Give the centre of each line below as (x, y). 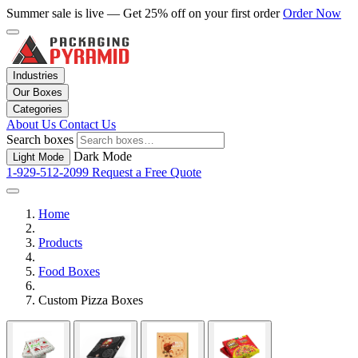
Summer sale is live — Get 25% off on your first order (145, 13)
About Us (33, 124)
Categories (38, 109)
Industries (36, 76)
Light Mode (38, 157)
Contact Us (88, 124)
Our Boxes (38, 92)
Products (60, 243)
